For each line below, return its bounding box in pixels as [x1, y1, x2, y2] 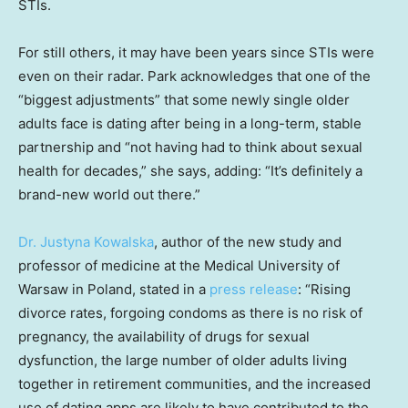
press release [209, 280, 298, 299]
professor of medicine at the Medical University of [18, 257, 340, 275]
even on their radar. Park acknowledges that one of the [18, 67, 371, 86]
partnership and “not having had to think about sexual [18, 138, 362, 157]
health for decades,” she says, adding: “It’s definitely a [18, 162, 362, 180]
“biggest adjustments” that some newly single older [18, 91, 350, 109]
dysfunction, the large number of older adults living [18, 352, 347, 370]
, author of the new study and [154, 233, 342, 251]
